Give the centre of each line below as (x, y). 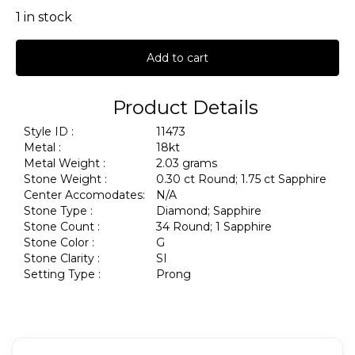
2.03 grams (188, 163)
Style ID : (49, 131)
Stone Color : (59, 242)
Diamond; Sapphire (210, 210)
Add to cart (177, 57)
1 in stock (44, 17)
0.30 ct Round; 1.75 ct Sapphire (243, 179)
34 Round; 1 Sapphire (216, 226)
